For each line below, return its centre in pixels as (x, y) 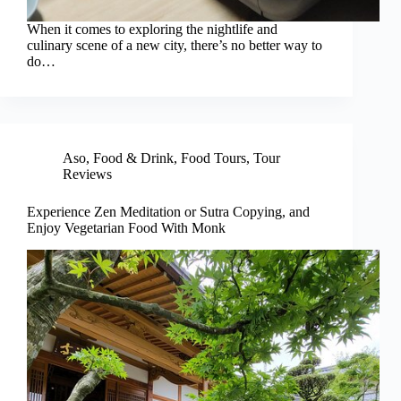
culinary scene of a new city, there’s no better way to (175, 46)
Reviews (87, 175)
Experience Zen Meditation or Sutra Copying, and (168, 212)
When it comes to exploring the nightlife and (152, 30)
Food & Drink (133, 158)
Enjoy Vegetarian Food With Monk (126, 228)
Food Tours (213, 158)
